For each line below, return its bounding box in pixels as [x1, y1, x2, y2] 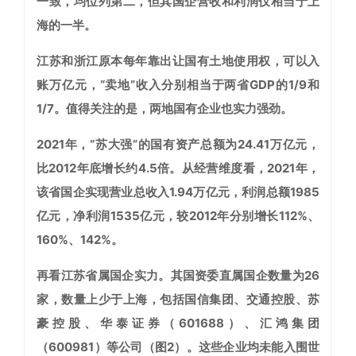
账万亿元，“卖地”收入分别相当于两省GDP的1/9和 [37, 77, 319, 93]
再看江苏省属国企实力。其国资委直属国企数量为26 [37, 268, 319, 284]
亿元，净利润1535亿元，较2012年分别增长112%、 [37, 208, 319, 224]
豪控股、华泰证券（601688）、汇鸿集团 [37, 315, 319, 331]
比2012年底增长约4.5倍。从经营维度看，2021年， [37, 161, 319, 176]
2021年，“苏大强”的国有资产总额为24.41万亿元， [37, 137, 319, 153]
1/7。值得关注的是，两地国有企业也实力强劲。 [37, 101, 292, 117]
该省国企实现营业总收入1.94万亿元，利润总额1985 [37, 184, 319, 200]
